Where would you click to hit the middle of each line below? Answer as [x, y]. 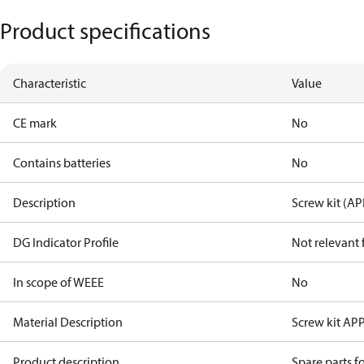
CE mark [35, 123]
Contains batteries [62, 162]
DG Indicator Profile [66, 242]
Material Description [68, 322]
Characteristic [50, 83]
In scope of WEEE [58, 282]
